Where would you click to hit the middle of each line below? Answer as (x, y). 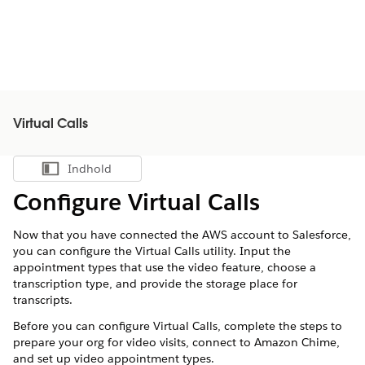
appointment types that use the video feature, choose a (165, 267)
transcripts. (43, 300)
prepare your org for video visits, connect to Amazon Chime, (176, 342)
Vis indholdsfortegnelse (133, 173)
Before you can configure (83, 326)
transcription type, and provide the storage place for (155, 284)
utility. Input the (245, 251)
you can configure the (74, 251)
